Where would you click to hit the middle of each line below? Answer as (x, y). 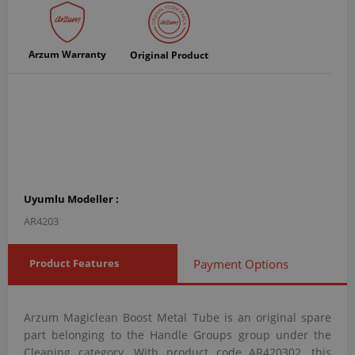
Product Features (74, 263)
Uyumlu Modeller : (71, 198)
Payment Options (241, 263)
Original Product (170, 55)
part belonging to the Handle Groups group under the (177, 334)
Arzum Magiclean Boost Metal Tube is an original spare (177, 317)
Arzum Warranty (67, 55)
